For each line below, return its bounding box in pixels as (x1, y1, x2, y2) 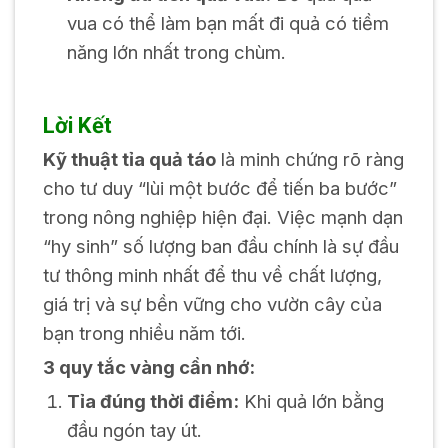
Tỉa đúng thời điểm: (66, 389, 239, 412)
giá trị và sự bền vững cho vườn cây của (42, 292, 382, 315)
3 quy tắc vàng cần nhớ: (42, 355, 255, 378)
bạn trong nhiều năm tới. (42, 321, 246, 344)
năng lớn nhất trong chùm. (66, 40, 286, 63)
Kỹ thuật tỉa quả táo (42, 147, 216, 170)
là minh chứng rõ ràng (215, 147, 404, 170)
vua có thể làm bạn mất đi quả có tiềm (66, 11, 389, 34)
